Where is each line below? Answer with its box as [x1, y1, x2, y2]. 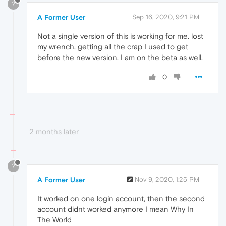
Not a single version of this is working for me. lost [37, 31, 203, 40]
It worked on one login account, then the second [37, 194, 205, 203]
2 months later [29, 127, 79, 136]
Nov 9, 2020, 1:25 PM [135, 175, 199, 183]
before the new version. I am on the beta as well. [37, 52, 203, 62]
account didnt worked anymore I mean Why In [37, 204, 194, 213]
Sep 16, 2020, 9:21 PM [132, 13, 199, 21]
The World [37, 215, 72, 224]
